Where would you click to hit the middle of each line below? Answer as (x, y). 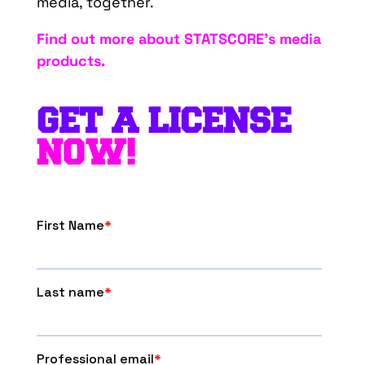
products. (70, 61)
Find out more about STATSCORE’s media (178, 39)
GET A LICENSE (164, 120)
